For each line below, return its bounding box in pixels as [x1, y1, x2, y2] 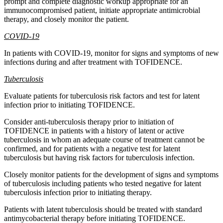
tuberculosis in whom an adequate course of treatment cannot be [4, 135, 205, 144]
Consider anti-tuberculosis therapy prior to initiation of [4, 117, 174, 126]
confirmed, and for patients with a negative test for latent [4, 144, 180, 153]
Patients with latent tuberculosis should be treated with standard [4, 205, 202, 214]
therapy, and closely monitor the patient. [4, 14, 129, 23]
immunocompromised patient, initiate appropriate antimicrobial [4, 5, 200, 14]
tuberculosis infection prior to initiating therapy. [4, 188, 152, 197]
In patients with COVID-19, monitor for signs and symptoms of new [4, 48, 219, 57]
